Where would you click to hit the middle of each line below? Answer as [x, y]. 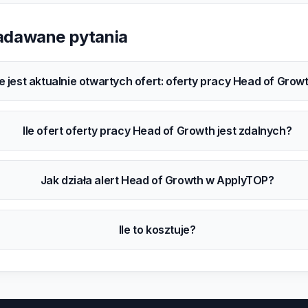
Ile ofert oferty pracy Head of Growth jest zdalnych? [157, 131]
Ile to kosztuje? [157, 230]
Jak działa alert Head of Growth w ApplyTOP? [157, 180]
